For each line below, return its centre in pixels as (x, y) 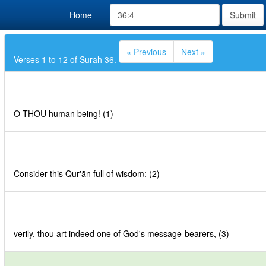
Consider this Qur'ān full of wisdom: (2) (87, 173)
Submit (243, 15)
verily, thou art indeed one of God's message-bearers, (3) (121, 233)
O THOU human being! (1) (64, 113)
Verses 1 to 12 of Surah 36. (66, 59)
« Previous (146, 52)
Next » (193, 52)
